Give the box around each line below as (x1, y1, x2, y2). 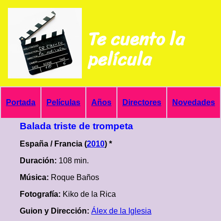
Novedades (172, 98, 215, 107)
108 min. (59, 156, 89, 165)
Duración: (20, 156, 59, 165)
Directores (122, 98, 161, 107)
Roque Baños (51, 173, 99, 182)
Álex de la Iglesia (91, 207, 151, 215)
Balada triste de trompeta (20, 121, 133, 131)
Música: (20, 173, 51, 182)
